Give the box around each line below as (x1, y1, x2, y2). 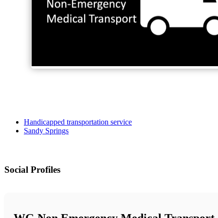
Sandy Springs (24, 126, 69, 135)
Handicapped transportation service (24, 117, 132, 126)
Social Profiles (4, 164, 60, 175)
